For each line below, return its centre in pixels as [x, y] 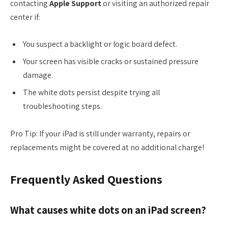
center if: [25, 17]
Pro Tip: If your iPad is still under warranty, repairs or [100, 133]
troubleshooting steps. [62, 106]
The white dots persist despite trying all [91, 93]
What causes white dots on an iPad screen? [108, 210]
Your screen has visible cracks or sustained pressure [111, 62]
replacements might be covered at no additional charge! [107, 147]
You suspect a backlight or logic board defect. [100, 44]
